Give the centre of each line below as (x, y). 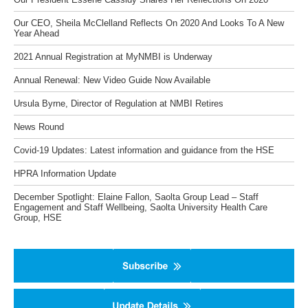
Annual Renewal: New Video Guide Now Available (112, 80)
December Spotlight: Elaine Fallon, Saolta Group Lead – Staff (136, 197)
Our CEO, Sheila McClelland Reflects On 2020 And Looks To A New (149, 23)
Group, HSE (38, 218)
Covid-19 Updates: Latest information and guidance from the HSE (144, 150)
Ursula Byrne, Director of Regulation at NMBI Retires (119, 103)
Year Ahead (36, 33)
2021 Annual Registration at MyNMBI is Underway (113, 57)
